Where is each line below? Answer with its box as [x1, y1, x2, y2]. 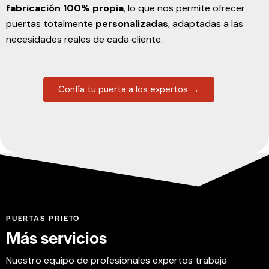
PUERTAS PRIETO [6, 212, 80, 223]
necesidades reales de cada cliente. [6, 32, 163, 46]
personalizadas [95, 17, 168, 30]
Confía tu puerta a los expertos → [58, 83, 199, 95]
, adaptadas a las [168, 17, 243, 30]
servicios [41, 224, 107, 249]
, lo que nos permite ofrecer [124, 1, 245, 14]
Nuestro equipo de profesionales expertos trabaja [6, 254, 227, 267]
